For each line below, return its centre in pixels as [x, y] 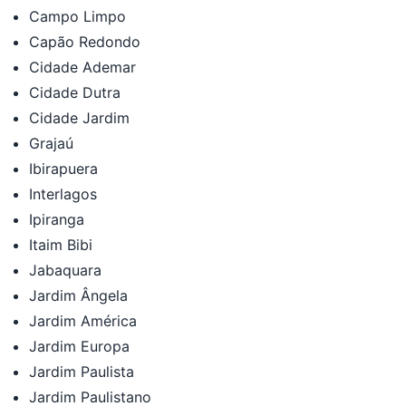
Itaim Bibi [61, 244]
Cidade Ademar [82, 67]
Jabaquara [65, 270]
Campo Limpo [77, 16]
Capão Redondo [85, 41]
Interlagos [63, 193]
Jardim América [83, 320]
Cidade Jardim [79, 117]
